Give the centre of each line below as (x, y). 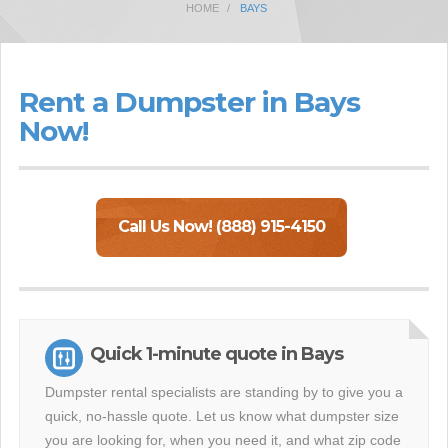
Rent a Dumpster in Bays (189, 102)
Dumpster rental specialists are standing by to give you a (224, 392)
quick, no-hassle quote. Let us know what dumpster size (222, 416)
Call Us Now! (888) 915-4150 (221, 226)
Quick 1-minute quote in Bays (216, 354)
